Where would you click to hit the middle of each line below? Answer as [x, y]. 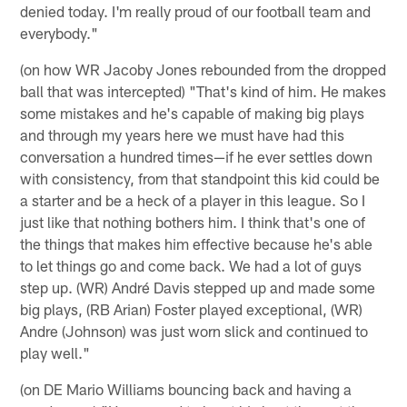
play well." [55, 352]
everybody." [60, 32]
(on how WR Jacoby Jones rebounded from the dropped [203, 69]
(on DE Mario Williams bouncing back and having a [186, 388]
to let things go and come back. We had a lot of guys [191, 265]
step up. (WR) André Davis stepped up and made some [198, 287]
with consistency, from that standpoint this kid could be [200, 178]
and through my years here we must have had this [183, 134]
